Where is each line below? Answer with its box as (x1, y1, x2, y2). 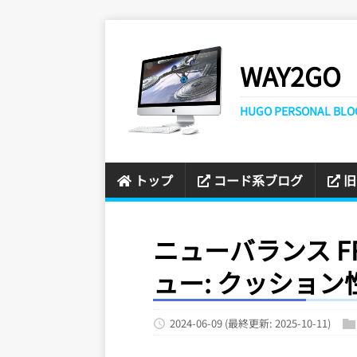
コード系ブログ (214, 171, 303, 190)
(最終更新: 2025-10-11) (225, 316, 331, 331)
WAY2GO (240, 57, 341, 95)
